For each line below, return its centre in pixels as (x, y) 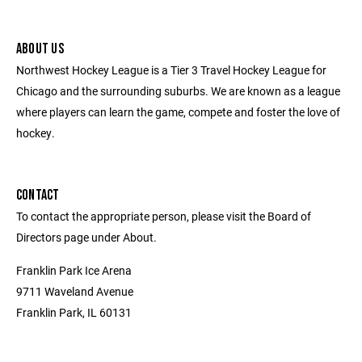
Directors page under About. (86, 237)
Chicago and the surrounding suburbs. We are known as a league (178, 91)
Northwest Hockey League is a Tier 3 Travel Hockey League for (171, 70)
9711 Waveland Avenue (75, 291)
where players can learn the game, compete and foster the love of (178, 112)
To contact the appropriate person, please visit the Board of (164, 216)
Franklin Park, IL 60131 (74, 312)
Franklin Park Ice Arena (74, 270)
